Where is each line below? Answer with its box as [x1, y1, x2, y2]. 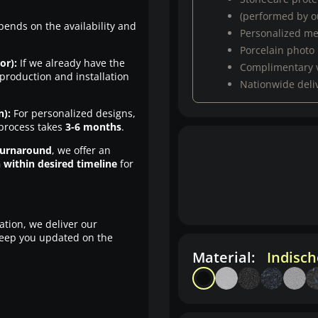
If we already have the [16, 56, 125, 70]
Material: [192, 248, 258, 267]
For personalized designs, [10, 106, 136, 120]
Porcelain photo [240, 43, 314, 57]
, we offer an [51, 143, 111, 157]
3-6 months [65, 120, 121, 133]
